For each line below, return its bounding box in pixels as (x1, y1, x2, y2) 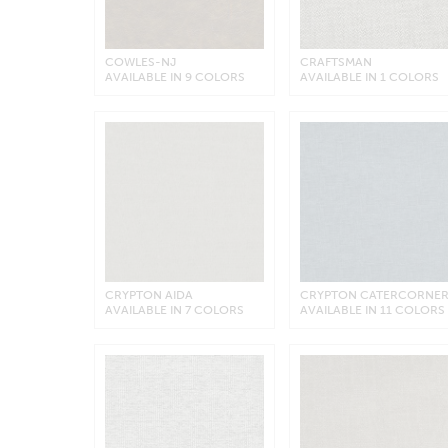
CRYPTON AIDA (104, 287, 193, 302)
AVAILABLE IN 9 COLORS (104, 70, 245, 85)
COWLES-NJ (104, 55, 176, 70)
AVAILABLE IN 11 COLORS (300, 302, 446, 317)
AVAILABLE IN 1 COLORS (300, 70, 440, 85)
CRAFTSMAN (300, 55, 373, 70)
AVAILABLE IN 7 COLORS (104, 302, 244, 317)
